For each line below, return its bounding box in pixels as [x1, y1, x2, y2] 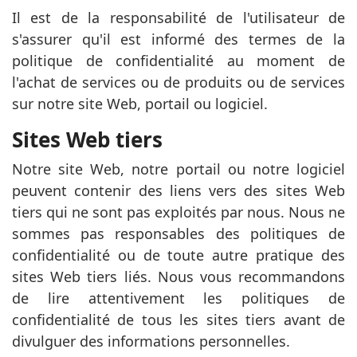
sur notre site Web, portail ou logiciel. [12, 94, 268, 113]
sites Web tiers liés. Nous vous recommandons [12, 267, 345, 286]
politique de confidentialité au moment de [12, 51, 345, 70]
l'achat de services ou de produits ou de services [12, 73, 345, 92]
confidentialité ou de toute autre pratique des [12, 245, 345, 265]
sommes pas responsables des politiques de [12, 224, 345, 243]
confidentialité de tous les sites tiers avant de [12, 310, 345, 329]
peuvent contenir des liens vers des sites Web [12, 181, 345, 200]
